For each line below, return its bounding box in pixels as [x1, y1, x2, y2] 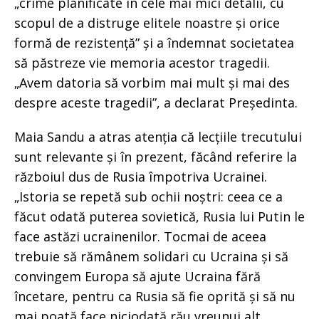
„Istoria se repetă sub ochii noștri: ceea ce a [14, 188, 283, 205]
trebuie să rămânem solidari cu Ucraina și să [14, 248, 288, 265]
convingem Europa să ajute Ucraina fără [14, 268, 261, 285]
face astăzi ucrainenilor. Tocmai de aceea [14, 228, 266, 245]
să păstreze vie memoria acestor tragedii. [14, 54, 270, 71]
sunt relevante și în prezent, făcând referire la [14, 148, 297, 165]
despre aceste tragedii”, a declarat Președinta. [14, 94, 298, 111]
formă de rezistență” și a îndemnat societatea [14, 34, 294, 51]
